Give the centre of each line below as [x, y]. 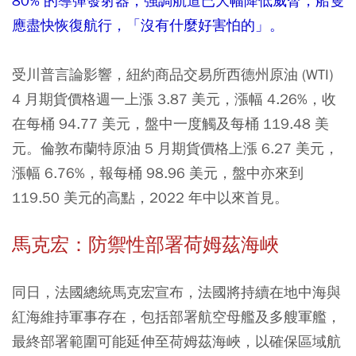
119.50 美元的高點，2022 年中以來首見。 [150, 197]
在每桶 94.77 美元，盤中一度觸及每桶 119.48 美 [170, 123]
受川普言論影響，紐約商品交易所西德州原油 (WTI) [172, 74]
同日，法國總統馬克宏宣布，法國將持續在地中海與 [176, 292]
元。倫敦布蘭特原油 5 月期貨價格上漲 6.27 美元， [175, 148]
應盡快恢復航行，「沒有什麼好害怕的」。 [148, 25]
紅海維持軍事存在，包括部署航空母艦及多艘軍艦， [176, 316]
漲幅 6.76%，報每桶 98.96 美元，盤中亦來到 [158, 172]
